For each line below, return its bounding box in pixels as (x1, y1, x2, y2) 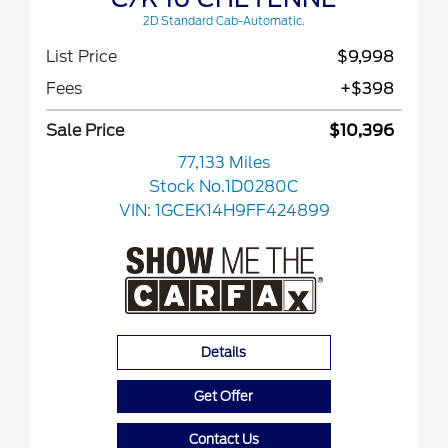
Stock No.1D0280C (149, 177, 299, 197)
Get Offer (194, 389, 254, 405)
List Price (46, 47, 117, 67)
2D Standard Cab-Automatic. (143, 14, 305, 29)
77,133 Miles (178, 153, 270, 173)
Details (201, 345, 247, 361)
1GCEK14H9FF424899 (154, 201, 330, 221)
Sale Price (46, 121, 124, 141)
